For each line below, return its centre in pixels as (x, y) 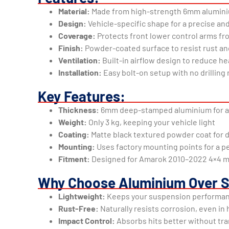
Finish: (71, 48)
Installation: (80, 72)
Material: (74, 11)
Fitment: (74, 158)
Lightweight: (82, 196)
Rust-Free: (78, 208)
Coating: (74, 134)
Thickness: (79, 109)
